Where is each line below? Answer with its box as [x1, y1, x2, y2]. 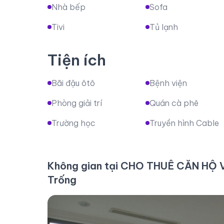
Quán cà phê [149, 97, 199, 108]
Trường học [51, 117, 95, 128]
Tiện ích [47, 50, 106, 69]
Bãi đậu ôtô [51, 77, 95, 88]
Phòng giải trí [51, 97, 102, 108]
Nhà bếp [51, 1, 85, 12]
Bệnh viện [149, 77, 187, 88]
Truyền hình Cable [149, 117, 219, 128]
